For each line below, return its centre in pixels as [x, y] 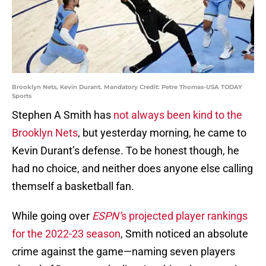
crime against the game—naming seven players [123, 252]
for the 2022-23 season [66, 234]
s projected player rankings [184, 216]
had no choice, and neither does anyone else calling [132, 169]
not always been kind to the [178, 115]
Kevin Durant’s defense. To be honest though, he [126, 151]
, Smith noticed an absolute [184, 234]
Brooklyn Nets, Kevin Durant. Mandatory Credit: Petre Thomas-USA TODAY [127, 87]
